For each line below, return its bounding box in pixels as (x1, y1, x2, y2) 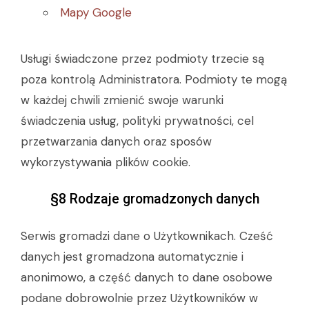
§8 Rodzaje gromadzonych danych (50, 191, 259, 207)
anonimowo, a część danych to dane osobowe (21, 270, 272, 285)
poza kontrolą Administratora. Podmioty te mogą (21, 72, 287, 87)
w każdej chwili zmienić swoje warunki (21, 92, 223, 108)
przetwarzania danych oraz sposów (21, 134, 212, 149)
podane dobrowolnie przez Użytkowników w (21, 290, 258, 306)
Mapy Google (60, 5, 132, 20)
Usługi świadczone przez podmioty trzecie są (21, 51, 264, 66)
